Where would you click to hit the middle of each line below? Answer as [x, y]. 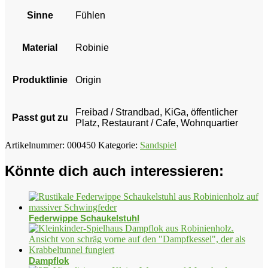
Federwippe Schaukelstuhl [84, 218]
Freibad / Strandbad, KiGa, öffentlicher [156, 112]
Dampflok [49, 260]
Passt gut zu [40, 117]
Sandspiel [158, 145]
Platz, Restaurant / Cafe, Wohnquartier [157, 123]
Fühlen [90, 15]
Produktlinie [40, 80]
